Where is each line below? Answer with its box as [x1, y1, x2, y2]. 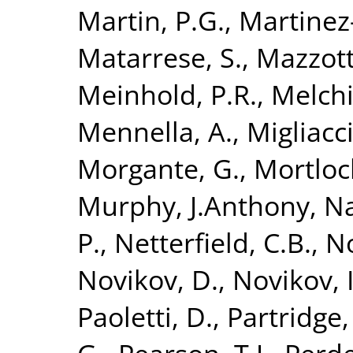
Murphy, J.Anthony [77, 186, 310, 224]
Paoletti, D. [77, 297, 213, 335]
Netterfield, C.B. [114, 223, 311, 261]
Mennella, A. [77, 112, 232, 150]
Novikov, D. [77, 260, 218, 298]
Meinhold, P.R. [77, 75, 257, 113]
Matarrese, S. [77, 38, 242, 76]
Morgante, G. [77, 149, 240, 187]
